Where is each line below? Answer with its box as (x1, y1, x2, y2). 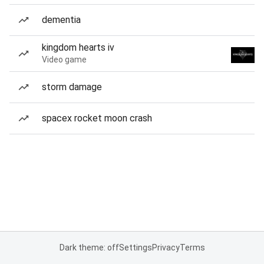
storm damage (42, 81, 102, 93)
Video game (42, 55, 87, 64)
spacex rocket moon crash (42, 113, 152, 124)
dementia (42, 14, 81, 25)
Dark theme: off (59, 243, 119, 252)
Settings (118, 243, 152, 252)
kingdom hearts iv (42, 42, 114, 53)
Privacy (151, 243, 180, 252)
